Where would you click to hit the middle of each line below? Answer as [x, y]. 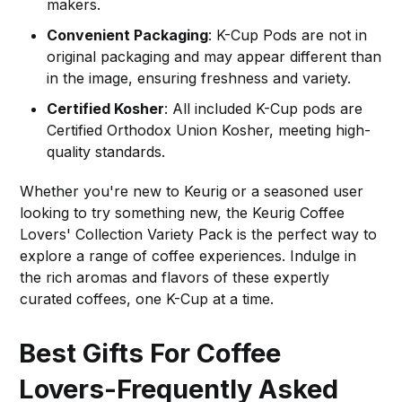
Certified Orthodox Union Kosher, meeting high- [209, 130]
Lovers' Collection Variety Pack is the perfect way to [199, 234]
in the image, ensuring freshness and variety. [199, 78]
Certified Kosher [106, 108]
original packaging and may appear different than [214, 56]
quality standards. [106, 151]
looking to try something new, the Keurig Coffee [183, 212]
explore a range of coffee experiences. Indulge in [188, 255]
